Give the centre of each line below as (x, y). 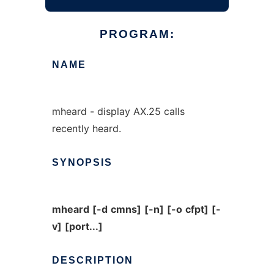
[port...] (83, 226)
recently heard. (86, 128)
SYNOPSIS (82, 162)
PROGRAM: (137, 34)
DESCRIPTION (92, 260)
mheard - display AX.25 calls (118, 111)
